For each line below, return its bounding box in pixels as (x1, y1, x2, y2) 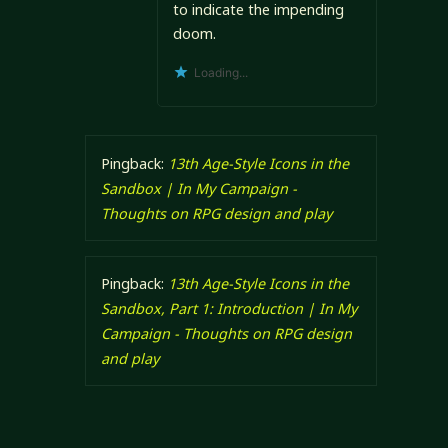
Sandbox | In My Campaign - (100, 178, 297, 198)
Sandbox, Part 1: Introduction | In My (100, 299, 357, 319)
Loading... (193, 65, 248, 81)
